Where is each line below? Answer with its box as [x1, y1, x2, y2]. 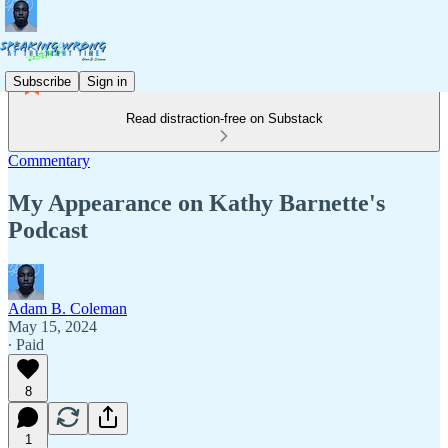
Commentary [8, 152, 90, 169]
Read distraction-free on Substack [125, 111, 323, 126]
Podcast [8, 216, 88, 243]
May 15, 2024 [8, 317, 97, 335]
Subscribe [13, 73, 71, 89]
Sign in [87, 73, 127, 89]
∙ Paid [8, 335, 44, 353]
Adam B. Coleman [8, 299, 127, 317]
